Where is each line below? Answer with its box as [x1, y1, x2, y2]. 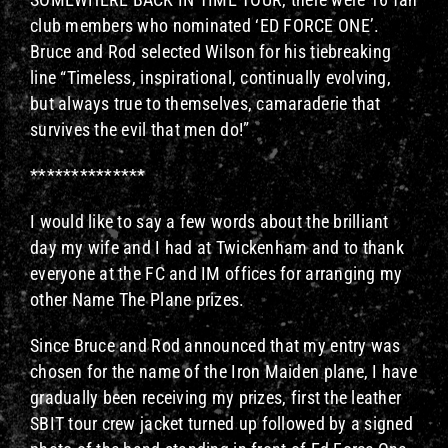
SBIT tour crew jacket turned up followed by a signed [29, 412, 414, 434]
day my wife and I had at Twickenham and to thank [29, 236, 404, 258]
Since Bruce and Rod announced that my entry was [29, 334, 401, 356]
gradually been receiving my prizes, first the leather [29, 386, 402, 408]
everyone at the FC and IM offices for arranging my [29, 262, 403, 284]
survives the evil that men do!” [29, 118, 250, 140]
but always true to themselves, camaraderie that [29, 92, 381, 114]
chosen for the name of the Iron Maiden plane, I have [29, 360, 418, 382]
